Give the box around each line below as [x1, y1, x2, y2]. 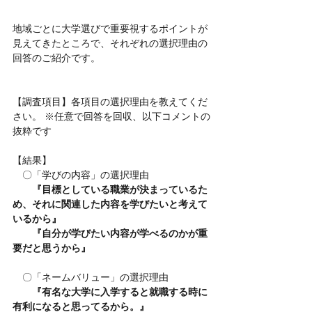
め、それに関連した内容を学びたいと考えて [13, 198, 208, 210]
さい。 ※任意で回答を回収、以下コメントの [13, 110, 210, 122]
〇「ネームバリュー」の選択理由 [13, 271, 169, 283]
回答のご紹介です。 [13, 52, 100, 63]
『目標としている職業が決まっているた [13, 183, 208, 195]
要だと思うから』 [13, 242, 91, 253]
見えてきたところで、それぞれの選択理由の [13, 37, 208, 49]
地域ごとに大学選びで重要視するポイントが [13, 22, 208, 34]
